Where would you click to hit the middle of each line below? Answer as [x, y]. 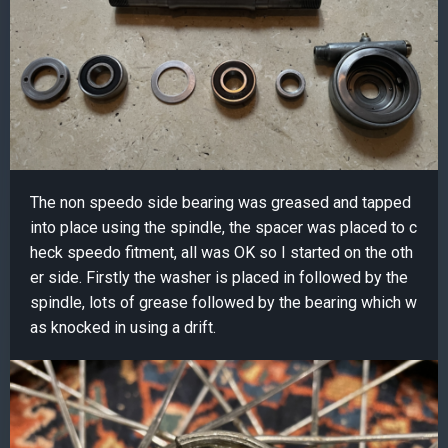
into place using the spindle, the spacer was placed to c [223, 228]
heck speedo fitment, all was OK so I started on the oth [221, 253]
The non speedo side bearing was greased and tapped [220, 203]
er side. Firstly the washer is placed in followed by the [219, 278]
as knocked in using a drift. [123, 328]
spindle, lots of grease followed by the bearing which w [223, 303]
